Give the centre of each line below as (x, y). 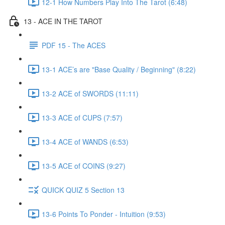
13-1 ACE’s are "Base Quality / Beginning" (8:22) (119, 69)
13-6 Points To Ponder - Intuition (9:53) (104, 214)
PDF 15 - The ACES (74, 45)
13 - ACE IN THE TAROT (63, 21)
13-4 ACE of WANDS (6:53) (85, 141)
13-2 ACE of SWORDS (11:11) (90, 93)
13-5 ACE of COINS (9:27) (84, 165)
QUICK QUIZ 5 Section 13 (83, 190)
